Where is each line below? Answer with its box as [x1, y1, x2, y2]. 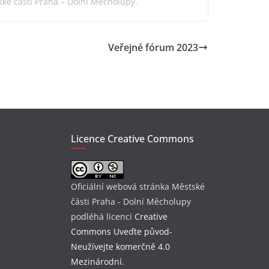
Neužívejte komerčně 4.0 [71, 241, 170, 253]
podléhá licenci [71, 211, 134, 223]
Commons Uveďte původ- [71, 226, 172, 238]
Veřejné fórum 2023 [108, 41, 198, 55]
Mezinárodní [71, 256, 122, 268]
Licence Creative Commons [71, 132, 194, 146]
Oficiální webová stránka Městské [71, 181, 205, 193]
